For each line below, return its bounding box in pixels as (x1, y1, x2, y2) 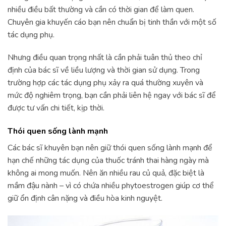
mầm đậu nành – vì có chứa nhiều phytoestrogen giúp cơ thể (8, 180, 214, 192)
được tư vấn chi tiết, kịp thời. (8, 102, 104, 114)
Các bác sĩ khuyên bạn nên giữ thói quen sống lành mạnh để (8, 142, 212, 154)
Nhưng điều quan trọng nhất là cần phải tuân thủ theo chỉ (8, 52, 202, 64)
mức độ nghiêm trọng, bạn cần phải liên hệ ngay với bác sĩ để (8, 90, 216, 101)
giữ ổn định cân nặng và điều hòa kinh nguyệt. (8, 193, 162, 204)
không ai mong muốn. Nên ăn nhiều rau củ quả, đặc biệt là (8, 167, 204, 179)
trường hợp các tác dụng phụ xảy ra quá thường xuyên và (8, 77, 203, 89)
